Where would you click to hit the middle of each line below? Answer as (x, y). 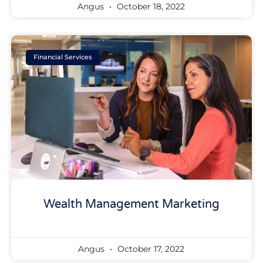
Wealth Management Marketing (131, 204)
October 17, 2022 (150, 249)
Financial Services (63, 57)
